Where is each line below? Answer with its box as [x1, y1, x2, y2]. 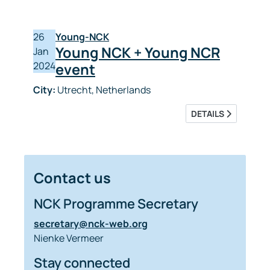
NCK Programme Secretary [34, 195, 198, 213]
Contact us [34, 168, 111, 187]
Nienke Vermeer [34, 231, 104, 245]
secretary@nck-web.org [34, 217, 148, 230]
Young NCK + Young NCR [55, 43, 220, 62]
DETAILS [191, 108, 226, 119]
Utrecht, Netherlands [55, 83, 151, 96]
